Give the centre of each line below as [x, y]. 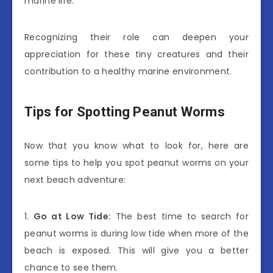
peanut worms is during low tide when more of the [136, 233]
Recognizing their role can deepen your [136, 37]
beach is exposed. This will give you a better [136, 250]
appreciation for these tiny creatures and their [136, 54]
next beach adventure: [75, 179]
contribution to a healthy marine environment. [128, 71]
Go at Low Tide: [73, 216]
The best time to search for [180, 216]
